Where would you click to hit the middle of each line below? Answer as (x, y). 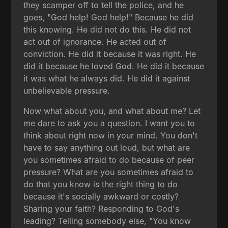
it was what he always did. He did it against (107, 78)
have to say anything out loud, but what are (107, 147)
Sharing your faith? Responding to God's (102, 208)
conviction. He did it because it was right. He (110, 54)
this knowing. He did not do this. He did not (107, 29)
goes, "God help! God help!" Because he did (109, 17)
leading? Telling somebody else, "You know (107, 221)
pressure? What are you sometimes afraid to (109, 172)
